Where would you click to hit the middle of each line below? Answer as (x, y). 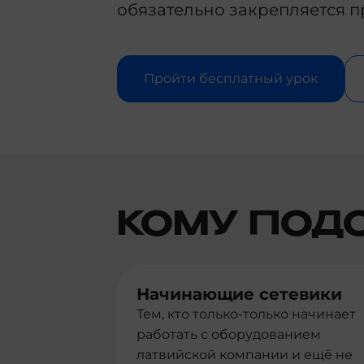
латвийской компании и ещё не (245, 355)
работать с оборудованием (229, 334)
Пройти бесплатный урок (231, 78)
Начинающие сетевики (239, 294)
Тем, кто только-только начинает (246, 314)
